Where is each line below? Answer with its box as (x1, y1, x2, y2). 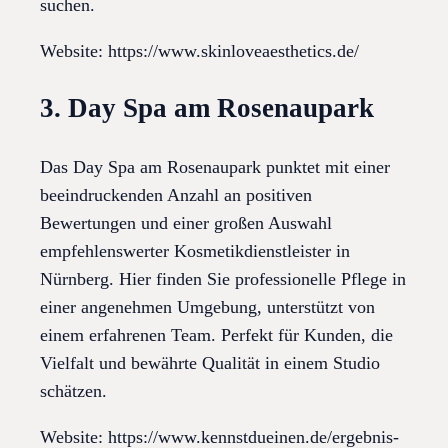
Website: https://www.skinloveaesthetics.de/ (40, 40, 359, 61)
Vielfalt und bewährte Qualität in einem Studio (40, 352, 380, 373)
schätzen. (40, 380, 107, 401)
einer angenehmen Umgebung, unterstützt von (40, 296, 375, 317)
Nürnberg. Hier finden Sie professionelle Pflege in (40, 268, 406, 289)
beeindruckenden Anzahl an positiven (40, 184, 312, 205)
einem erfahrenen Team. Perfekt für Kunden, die (40, 324, 393, 345)
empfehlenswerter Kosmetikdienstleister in (40, 240, 350, 261)
